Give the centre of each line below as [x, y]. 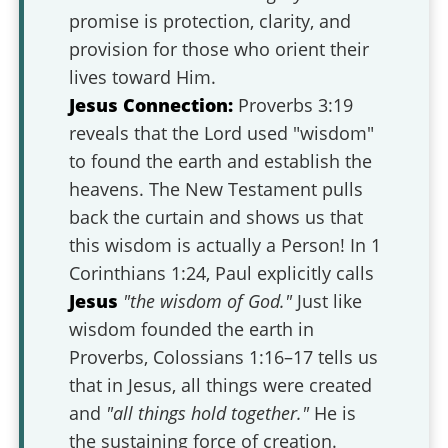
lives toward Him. [143, 77]
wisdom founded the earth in [192, 329]
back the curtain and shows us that [216, 217]
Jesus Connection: [151, 105]
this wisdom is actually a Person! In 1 [225, 245]
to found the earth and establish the [221, 161]
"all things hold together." [208, 413]
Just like [327, 301]
